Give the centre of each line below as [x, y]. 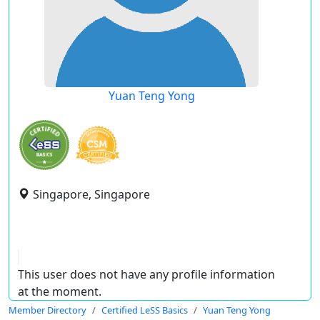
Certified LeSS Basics [145, 310]
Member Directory [47, 310]
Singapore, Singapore [91, 194]
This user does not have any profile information [146, 274]
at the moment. [60, 291]
